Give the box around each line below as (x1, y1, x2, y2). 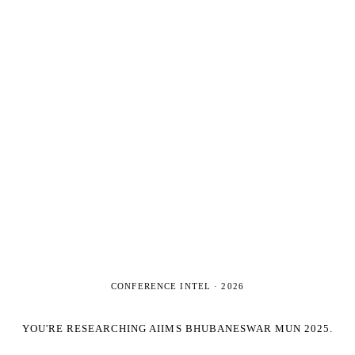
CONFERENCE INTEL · (111, 281, 222, 291)
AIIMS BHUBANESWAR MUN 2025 (149, 323, 330, 334)
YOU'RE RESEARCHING (21, 323, 150, 334)
